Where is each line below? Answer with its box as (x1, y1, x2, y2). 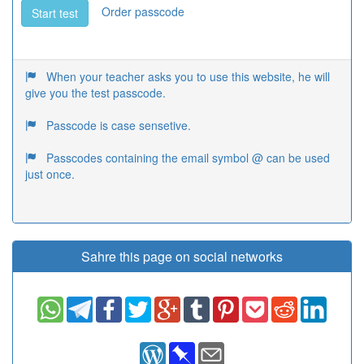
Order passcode (102, 3, 184, 19)
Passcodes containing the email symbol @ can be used (46, 149, 330, 167)
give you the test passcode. (25, 84, 166, 102)
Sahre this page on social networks (81, 247, 283, 266)
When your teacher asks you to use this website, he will (46, 68, 330, 85)
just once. (25, 166, 75, 183)
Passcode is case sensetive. (46, 117, 191, 134)
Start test (32, 5, 78, 22)
